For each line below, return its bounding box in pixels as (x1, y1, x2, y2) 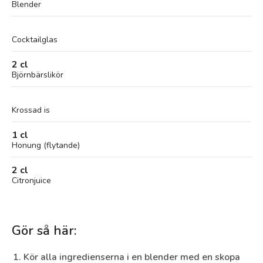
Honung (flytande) (12, 140, 80, 151)
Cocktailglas (12, 34, 58, 45)
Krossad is (12, 104, 50, 116)
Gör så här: (12, 222, 76, 240)
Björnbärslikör (12, 69, 63, 80)
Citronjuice (12, 175, 51, 186)
